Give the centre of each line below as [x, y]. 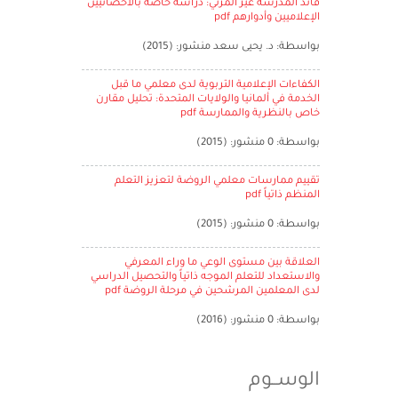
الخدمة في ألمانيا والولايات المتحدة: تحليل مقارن [207, 100]
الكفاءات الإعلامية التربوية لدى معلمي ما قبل [215, 86]
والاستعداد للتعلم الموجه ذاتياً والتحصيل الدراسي [205, 278]
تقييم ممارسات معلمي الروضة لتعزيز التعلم [217, 182]
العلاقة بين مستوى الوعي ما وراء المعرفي [222, 263]
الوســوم [284, 382]
